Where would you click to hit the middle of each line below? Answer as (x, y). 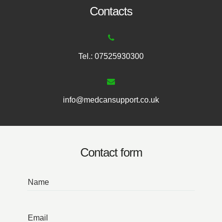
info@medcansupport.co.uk (111, 100)
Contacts (111, 11)
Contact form (111, 152)
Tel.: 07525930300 (111, 56)
